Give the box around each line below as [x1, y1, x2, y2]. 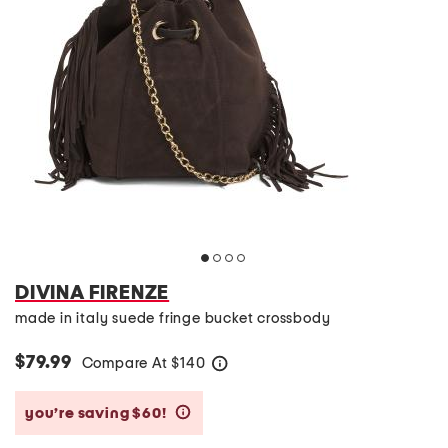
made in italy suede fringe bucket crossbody [15, 311, 331, 326]
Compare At [81, 356, 172, 371]
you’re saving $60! [25, 405, 170, 421]
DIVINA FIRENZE [15, 283, 170, 303]
